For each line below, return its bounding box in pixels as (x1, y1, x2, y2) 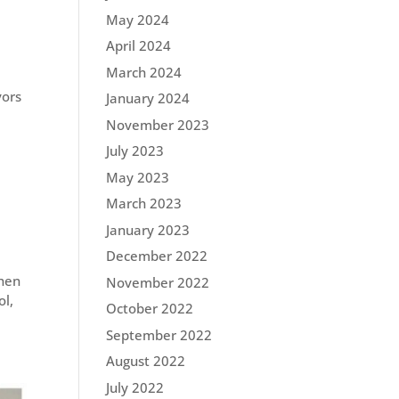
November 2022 (106, 273, 210, 291)
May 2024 (106, 10, 170, 28)
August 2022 (106, 352, 186, 370)
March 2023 (106, 194, 183, 212)
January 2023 (106, 220, 191, 239)
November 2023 (106, 115, 210, 134)
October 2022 (106, 299, 194, 317)
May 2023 (106, 167, 170, 186)
